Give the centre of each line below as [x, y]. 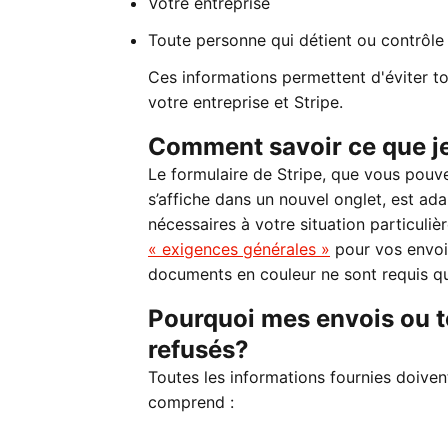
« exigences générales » [239, 249]
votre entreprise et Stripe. [245, 102]
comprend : [191, 402]
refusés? [198, 349]
